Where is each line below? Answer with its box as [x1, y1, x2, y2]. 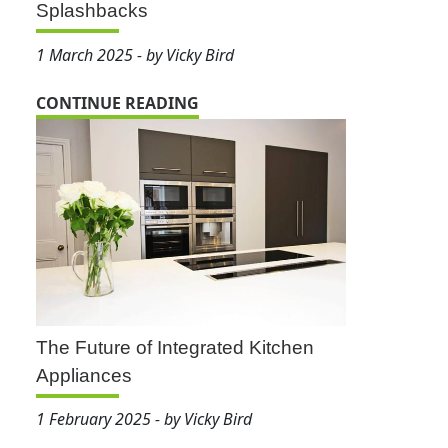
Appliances [36, 365, 132, 387]
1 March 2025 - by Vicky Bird [36, 43, 234, 66]
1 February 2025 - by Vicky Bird [36, 408, 252, 431]
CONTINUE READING [36, 91, 199, 114]
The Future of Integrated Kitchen [36, 337, 314, 359]
